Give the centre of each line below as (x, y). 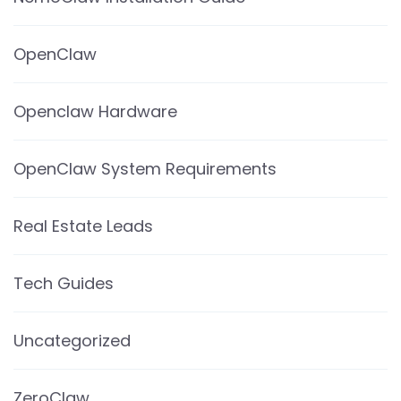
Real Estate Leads (83, 226)
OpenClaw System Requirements (145, 168)
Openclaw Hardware (95, 111)
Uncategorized (72, 340)
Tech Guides (64, 283)
